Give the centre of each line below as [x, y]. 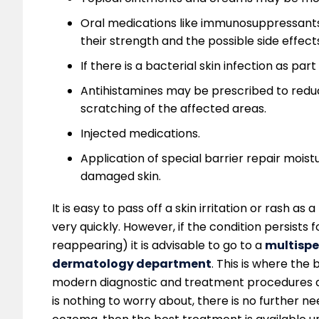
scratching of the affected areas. [173, 109]
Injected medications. [140, 134]
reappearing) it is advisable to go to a [158, 246]
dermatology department [132, 264]
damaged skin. [121, 177]
